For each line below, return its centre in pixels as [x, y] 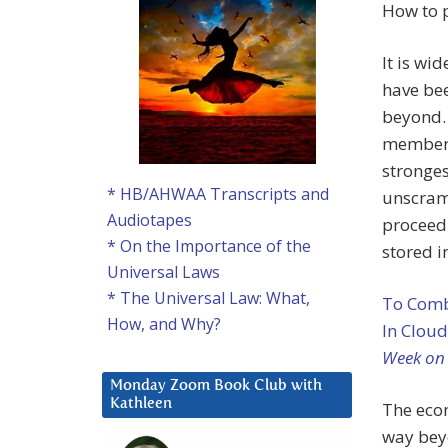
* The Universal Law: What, [208, 298]
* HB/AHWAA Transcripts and [218, 194]
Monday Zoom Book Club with [216, 386]
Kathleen [141, 404]
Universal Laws [163, 272]
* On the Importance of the [209, 246]
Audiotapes [149, 220]
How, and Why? [164, 324]
